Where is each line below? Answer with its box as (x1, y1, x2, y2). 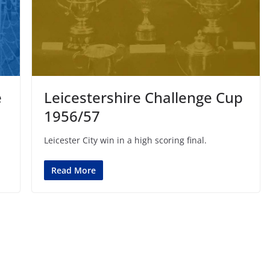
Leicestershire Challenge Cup (43, 87, 243, 107)
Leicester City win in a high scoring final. (43, 134, 207, 146)
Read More (51, 164, 96, 176)
